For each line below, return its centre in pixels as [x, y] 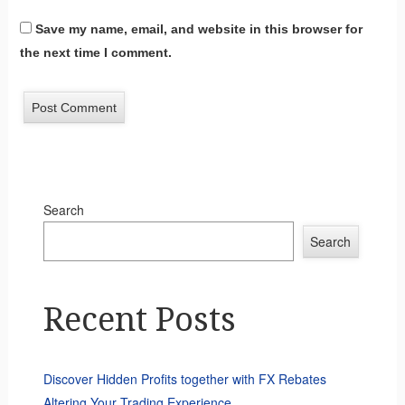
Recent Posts [139, 320]
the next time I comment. [95, 53]
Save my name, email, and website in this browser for [198, 29]
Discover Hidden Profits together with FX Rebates [184, 379]
